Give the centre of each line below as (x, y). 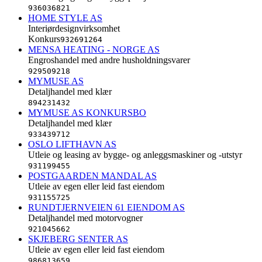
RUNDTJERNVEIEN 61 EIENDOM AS (106, 207)
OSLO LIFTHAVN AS (72, 144)
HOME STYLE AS (65, 18)
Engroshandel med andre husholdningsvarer (109, 60)
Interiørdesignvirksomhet (74, 28)
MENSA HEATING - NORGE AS (94, 49)
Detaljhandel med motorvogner (85, 218)
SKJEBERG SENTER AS (78, 239)
